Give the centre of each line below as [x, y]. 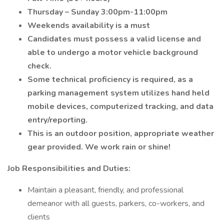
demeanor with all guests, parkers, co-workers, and [116, 203]
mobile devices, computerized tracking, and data [120, 106]
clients [39, 217]
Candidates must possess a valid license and [114, 39]
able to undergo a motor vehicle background [113, 52]
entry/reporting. [57, 120]
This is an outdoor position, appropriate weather [121, 133]
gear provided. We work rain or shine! [99, 147]
